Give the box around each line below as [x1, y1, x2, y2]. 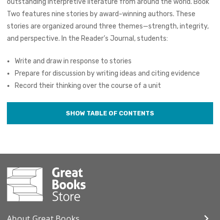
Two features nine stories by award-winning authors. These [7, 10, 195, 19]
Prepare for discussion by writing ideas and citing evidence [15, 69, 200, 78]
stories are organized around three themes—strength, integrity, [7, 22, 209, 31]
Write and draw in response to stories [15, 57, 132, 66]
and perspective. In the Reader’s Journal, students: [7, 34, 168, 43]
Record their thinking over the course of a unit [15, 82, 162, 90]
